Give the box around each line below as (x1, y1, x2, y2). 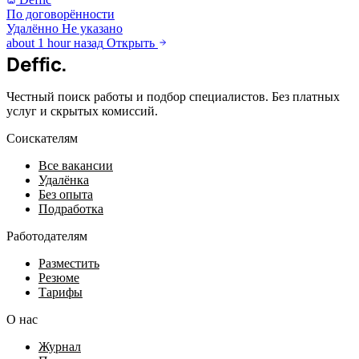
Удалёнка (38, 172, 89, 187)
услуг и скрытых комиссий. (6, 103, 158, 118)
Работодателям (6, 228, 87, 243)
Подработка (38, 201, 103, 216)
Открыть (107, 35, 158, 50)
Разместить (38, 256, 99, 270)
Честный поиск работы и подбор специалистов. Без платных (6, 89, 340, 103)
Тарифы (38, 284, 83, 299)
